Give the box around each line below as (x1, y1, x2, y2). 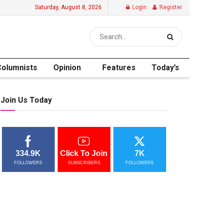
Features (102, 63, 136, 72)
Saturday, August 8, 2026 (35, 4, 102, 11)
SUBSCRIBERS (67, 160, 100, 165)
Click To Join (60, 149, 108, 157)
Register (158, 4, 182, 11)
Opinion (53, 63, 81, 72)
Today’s (152, 63, 180, 72)
